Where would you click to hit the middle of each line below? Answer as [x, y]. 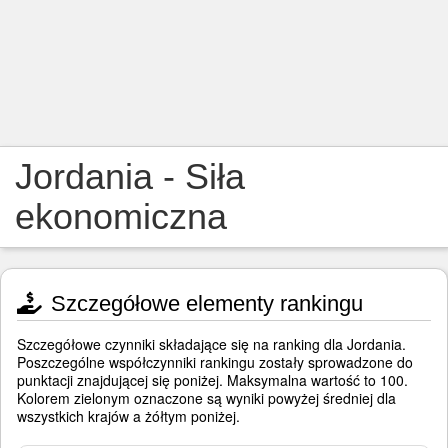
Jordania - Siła [130, 176]
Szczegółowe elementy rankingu [204, 303]
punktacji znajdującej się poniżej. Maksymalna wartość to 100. [212, 380]
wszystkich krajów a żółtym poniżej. [128, 416]
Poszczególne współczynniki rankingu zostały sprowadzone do [215, 362]
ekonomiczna [121, 216]
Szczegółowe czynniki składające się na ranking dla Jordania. [211, 344]
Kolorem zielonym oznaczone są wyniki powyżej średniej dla [206, 398]
